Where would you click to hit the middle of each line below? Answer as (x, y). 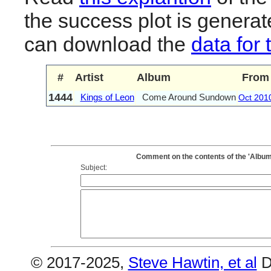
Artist (89, 77)
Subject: (94, 168)
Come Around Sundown (189, 97)
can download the (108, 44)
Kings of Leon (107, 97)
